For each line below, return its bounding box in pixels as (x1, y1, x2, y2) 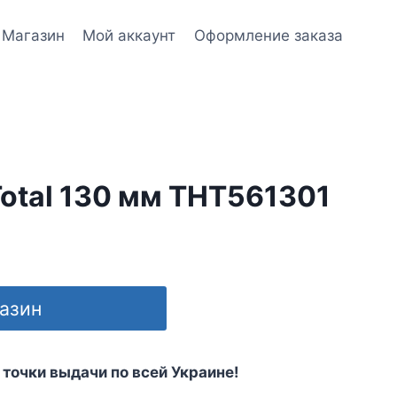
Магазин (2, 26, 66, 44)
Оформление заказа (193, 26, 343, 44)
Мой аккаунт (82, 26, 176, 44)
